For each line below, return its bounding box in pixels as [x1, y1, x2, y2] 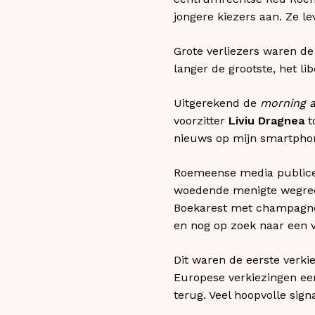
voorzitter [174, 113, 229, 127]
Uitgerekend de [174, 96, 260, 110]
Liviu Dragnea [229, 113, 304, 127]
